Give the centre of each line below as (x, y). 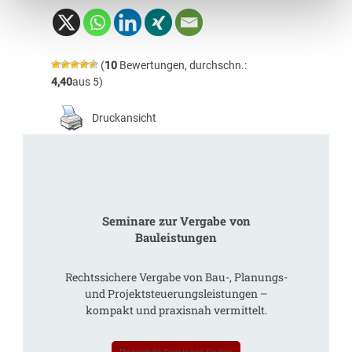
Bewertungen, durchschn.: (181, 65)
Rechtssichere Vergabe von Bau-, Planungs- (176, 277)
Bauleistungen (176, 237)
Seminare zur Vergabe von (176, 221)
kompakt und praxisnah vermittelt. (176, 310)
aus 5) (87, 81)
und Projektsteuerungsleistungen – (176, 293)
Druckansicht (124, 117)
